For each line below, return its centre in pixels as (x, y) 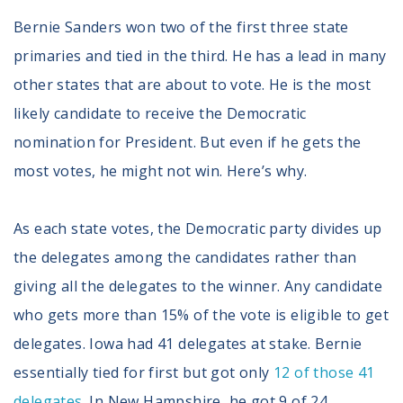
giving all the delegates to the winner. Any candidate (198, 286)
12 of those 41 (324, 372)
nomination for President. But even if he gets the (188, 142)
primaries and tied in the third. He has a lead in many (200, 55)
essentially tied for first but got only (143, 372)
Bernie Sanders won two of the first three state (181, 27)
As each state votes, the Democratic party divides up (198, 228)
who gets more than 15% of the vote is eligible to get (201, 314)
